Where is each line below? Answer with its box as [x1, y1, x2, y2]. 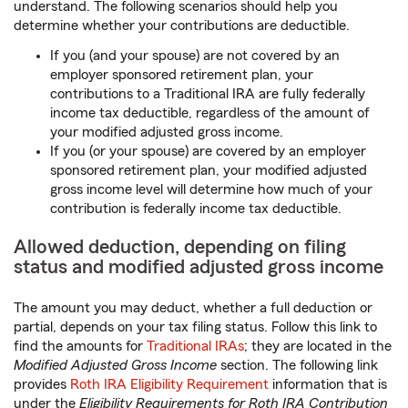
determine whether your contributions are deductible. [14, 18, 350, 34]
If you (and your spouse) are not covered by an [50, 48, 340, 64]
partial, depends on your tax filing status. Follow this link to [14, 320, 377, 335]
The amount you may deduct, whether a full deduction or [14, 301, 372, 316]
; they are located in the [244, 339, 392, 354]
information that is [269, 377, 387, 393]
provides [14, 377, 70, 393]
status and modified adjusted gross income [14, 257, 383, 278]
